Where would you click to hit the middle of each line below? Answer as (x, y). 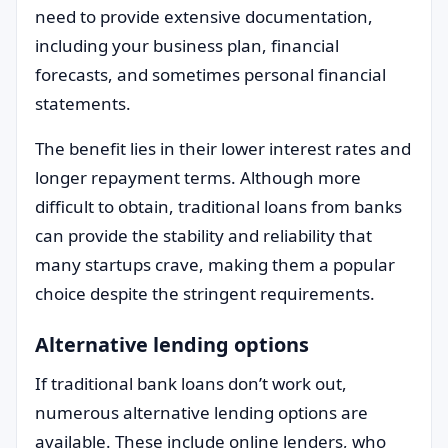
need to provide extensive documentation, (204, 16)
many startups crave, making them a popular (215, 264)
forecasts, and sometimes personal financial (210, 74)
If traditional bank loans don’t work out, (191, 383)
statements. (83, 103)
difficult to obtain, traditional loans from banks (218, 206)
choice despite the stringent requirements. (205, 293)
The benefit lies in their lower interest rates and (223, 148)
